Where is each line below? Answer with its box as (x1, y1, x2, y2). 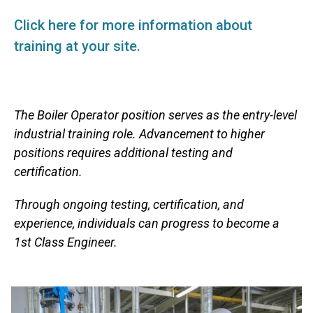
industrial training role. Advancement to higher (14, 126, 265, 141)
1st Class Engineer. (14, 235, 117, 249)
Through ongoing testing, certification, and (14, 197, 244, 212)
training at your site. (14, 38, 140, 54)
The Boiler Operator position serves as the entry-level (14, 108, 297, 122)
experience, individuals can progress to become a (14, 216, 279, 231)
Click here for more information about (14, 17, 252, 34)
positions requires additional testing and (14, 145, 233, 160)
